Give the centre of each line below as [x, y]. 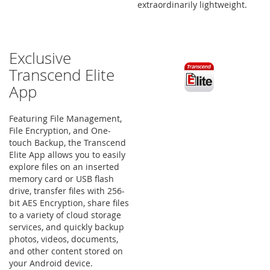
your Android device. [51, 263]
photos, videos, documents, [64, 239]
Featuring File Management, [65, 118]
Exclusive [40, 58]
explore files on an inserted [64, 167]
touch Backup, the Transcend [67, 143]
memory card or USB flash [61, 179]
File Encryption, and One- [60, 130]
